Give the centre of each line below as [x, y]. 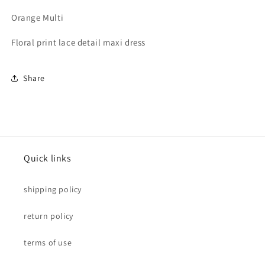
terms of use [48, 243]
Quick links [48, 159]
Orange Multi [38, 18]
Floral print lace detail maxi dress [78, 43]
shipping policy [53, 190]
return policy [49, 216]
